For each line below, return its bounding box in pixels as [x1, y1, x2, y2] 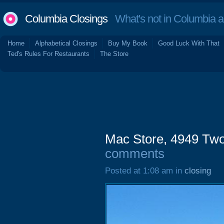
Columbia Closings [25, 12, 107, 25]
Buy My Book [108, 39, 147, 47]
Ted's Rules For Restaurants [7, 50, 89, 57]
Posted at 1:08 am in [105, 166, 184, 175]
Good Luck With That [158, 39, 219, 47]
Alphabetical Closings [35, 39, 97, 47]
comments [105, 146, 164, 160]
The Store [100, 50, 128, 57]
